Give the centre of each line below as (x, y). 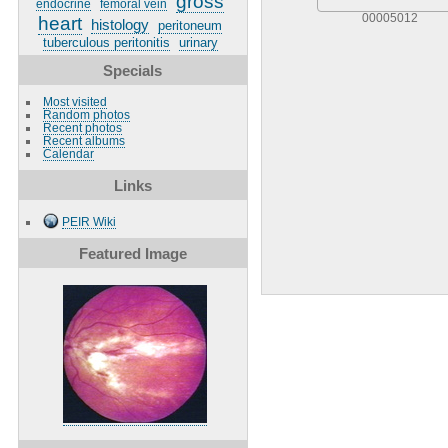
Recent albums (83, 140)
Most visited (74, 101)
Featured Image (132, 253)
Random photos (86, 114)
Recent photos (82, 127)
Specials (133, 70)
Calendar (68, 153)
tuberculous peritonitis (106, 42)
